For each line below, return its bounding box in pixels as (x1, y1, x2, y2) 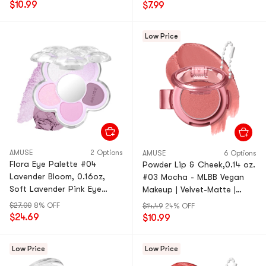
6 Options (224, 149, 256, 157)
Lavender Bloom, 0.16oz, (9, 172, 105, 181)
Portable (142, 197, 177, 207)
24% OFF (165, 202, 195, 210)
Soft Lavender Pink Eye (9, 184, 102, 194)
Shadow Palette (9, 197, 72, 206)
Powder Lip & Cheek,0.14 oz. (142, 160, 255, 169)
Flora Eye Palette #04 (9, 159, 96, 169)
